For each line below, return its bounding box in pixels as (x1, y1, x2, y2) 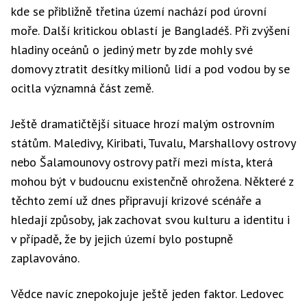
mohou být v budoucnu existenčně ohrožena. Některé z (11, 173, 293, 189)
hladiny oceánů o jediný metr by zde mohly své (11, 42, 253, 58)
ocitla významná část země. (11, 80, 153, 96)
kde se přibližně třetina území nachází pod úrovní (11, 3, 267, 19)
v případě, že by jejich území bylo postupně (11, 231, 233, 247)
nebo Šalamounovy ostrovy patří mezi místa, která (11, 154, 273, 170)
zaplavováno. (11, 250, 79, 266)
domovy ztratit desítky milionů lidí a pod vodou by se (11, 61, 290, 77)
